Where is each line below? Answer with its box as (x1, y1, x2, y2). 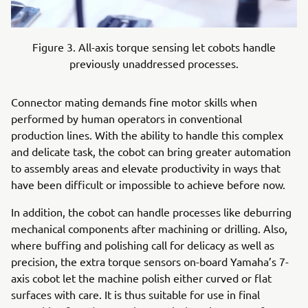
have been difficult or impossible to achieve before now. (11, 177, 288, 191)
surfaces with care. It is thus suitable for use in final (11, 287, 260, 301)
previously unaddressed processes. (69, 56, 239, 70)
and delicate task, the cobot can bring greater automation (11, 144, 291, 158)
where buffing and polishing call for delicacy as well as (11, 237, 274, 252)
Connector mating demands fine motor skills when (11, 94, 257, 109)
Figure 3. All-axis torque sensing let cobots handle (32, 39, 276, 54)
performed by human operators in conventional (11, 111, 242, 125)
